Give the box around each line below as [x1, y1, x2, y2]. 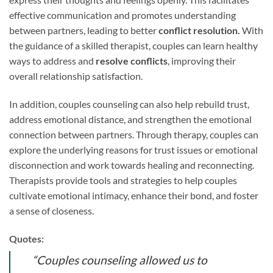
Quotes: [9, 232, 44, 244]
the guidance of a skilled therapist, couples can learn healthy [9, 40, 258, 52]
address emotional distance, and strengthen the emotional [9, 113, 252, 125]
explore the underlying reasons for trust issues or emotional [9, 143, 258, 155]
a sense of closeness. [9, 204, 94, 216]
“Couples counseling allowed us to [32, 252, 207, 267]
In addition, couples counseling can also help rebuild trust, [9, 97, 249, 110]
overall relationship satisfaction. [9, 70, 143, 82]
